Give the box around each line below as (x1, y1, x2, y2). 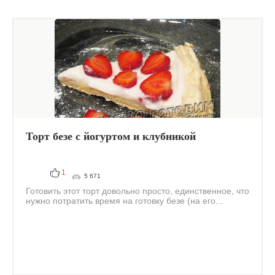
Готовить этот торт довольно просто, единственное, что (26, 186, 249, 196)
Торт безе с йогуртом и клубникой (26, 130, 196, 142)
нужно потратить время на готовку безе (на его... (26, 196, 223, 206)
